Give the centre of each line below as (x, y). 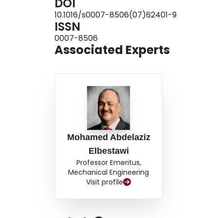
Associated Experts (112, 50)
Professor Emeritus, (109, 163)
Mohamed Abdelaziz (109, 137)
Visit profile (105, 182)
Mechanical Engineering (109, 173)
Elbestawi (109, 151)
